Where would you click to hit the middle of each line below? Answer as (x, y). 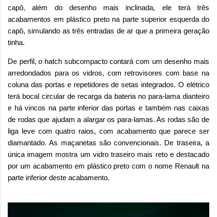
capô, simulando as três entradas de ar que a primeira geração (108, 31)
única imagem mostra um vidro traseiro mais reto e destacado (108, 154)
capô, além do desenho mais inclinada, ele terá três (108, 7)
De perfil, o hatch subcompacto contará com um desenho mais (108, 61)
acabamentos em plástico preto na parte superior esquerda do (108, 19)
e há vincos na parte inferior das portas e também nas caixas (108, 108)
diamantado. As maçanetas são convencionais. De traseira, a (108, 142)
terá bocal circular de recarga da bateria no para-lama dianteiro (108, 96)
